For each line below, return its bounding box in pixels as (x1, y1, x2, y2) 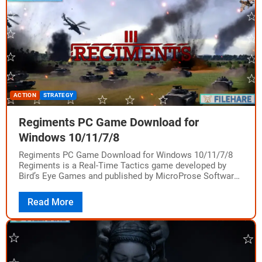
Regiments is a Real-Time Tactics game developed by (19, 160, 226, 171)
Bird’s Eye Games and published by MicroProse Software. (19, 171, 241, 181)
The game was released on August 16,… (19, 181, 173, 192)
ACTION (13, 92, 36, 98)
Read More (27, 196, 74, 208)
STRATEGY (43, 92, 74, 98)
